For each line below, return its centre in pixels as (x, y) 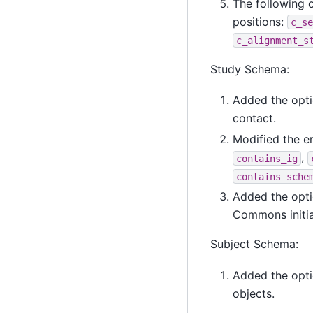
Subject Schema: (254, 244)
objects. (253, 293)
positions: (260, 21)
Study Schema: (249, 69)
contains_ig (267, 158)
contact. (254, 118)
